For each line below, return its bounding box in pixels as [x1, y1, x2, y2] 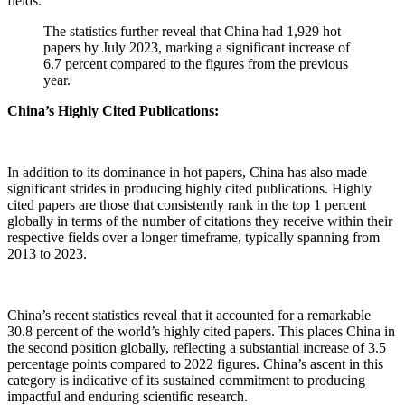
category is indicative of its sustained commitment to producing [7, 372, 365, 389]
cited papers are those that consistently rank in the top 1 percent [7, 197, 366, 213]
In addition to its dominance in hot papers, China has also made [7, 165, 367, 181]
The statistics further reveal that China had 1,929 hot [43, 24, 341, 40]
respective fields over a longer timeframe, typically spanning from [7, 230, 380, 246]
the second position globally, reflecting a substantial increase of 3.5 [7, 340, 386, 356]
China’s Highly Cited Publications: [7, 103, 219, 119]
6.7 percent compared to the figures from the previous [43, 56, 348, 72]
